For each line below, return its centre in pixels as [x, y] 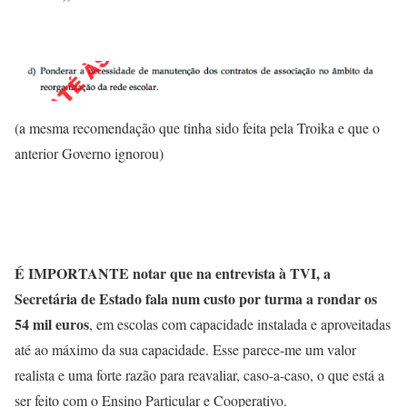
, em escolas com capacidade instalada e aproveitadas [240, 324]
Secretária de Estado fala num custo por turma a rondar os [196, 299]
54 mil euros [52, 324]
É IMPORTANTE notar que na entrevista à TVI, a [173, 273]
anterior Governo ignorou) [89, 154]
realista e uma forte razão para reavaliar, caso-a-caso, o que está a [199, 375]
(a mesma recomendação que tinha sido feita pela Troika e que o [197, 128]
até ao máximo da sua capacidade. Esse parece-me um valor [185, 350]
